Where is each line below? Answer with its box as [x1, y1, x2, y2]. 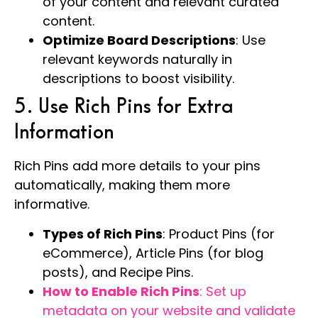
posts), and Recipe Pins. [43, 263, 193, 281]
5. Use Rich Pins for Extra [14, 97, 233, 117]
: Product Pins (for [163, 224, 275, 243]
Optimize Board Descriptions [43, 31, 236, 50]
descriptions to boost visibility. [43, 70, 234, 88]
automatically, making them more [14, 176, 230, 194]
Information [14, 122, 114, 143]
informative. [14, 195, 89, 214]
